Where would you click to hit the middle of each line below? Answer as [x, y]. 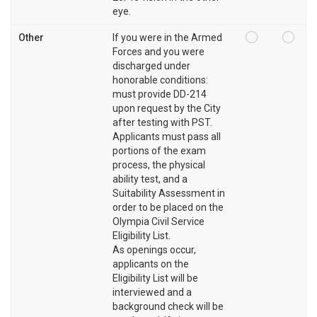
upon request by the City [167, 109]
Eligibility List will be [155, 278]
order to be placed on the [168, 208]
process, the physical [159, 165]
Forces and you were [158, 52]
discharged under [151, 66]
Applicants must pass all [167, 137]
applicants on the [151, 264]
